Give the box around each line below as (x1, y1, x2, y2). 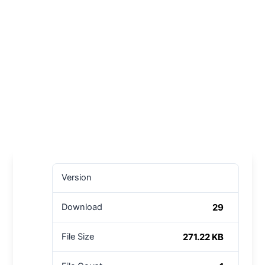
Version (61, 172, 92, 183)
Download (61, 202, 102, 213)
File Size (61, 231, 94, 243)
